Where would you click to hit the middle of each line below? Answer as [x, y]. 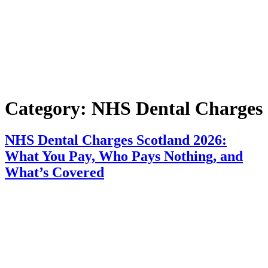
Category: [48, 108]
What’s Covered [54, 173]
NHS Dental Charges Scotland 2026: [116, 140]
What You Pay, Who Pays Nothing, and [124, 156]
